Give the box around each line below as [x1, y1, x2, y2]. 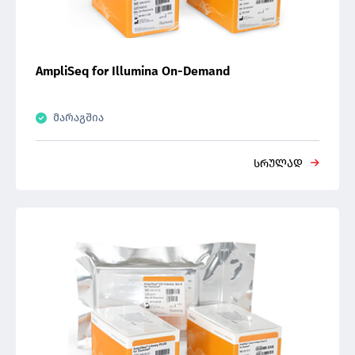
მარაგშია [53, 111, 104, 124]
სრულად [254, 157, 303, 170]
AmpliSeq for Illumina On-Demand [36, 63, 230, 78]
